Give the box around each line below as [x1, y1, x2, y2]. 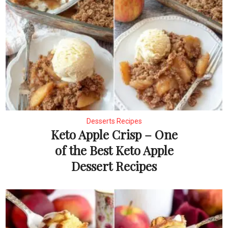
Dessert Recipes [71, 158, 157, 175]
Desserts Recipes [86, 117, 142, 126]
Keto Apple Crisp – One [50, 126, 178, 143]
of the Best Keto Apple [54, 142, 174, 159]
